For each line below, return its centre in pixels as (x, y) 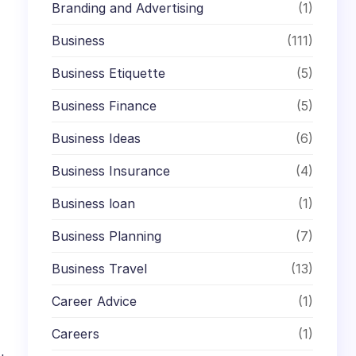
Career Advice (95, 301)
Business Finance (104, 105)
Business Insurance (111, 170)
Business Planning (107, 236)
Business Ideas (97, 138)
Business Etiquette (109, 73)
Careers (76, 333)
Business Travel (100, 268)
